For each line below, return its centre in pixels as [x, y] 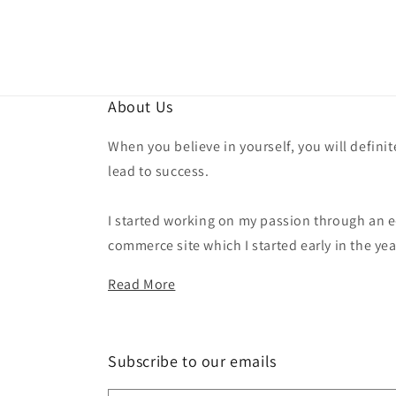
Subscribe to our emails [192, 361]
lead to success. [159, 171]
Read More [142, 284]
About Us [141, 107]
